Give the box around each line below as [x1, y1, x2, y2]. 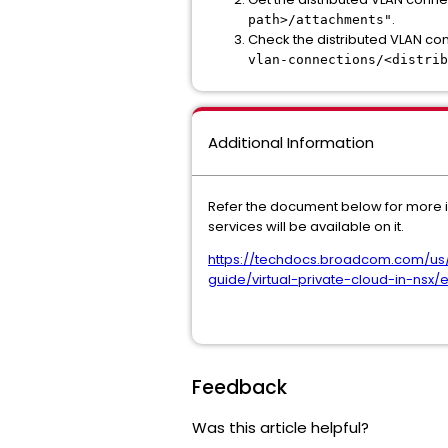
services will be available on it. [208, 217, 404, 237]
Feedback [192, 374, 287, 402]
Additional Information [208, 132, 374, 154]
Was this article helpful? [192, 417, 369, 439]
